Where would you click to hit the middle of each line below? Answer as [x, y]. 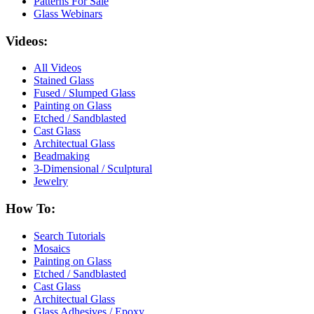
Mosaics [52, 248]
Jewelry [51, 182]
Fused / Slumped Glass [84, 93]
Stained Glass [64, 81]
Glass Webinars [68, 13]
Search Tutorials [69, 235]
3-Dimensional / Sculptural [93, 169]
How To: [30, 209]
